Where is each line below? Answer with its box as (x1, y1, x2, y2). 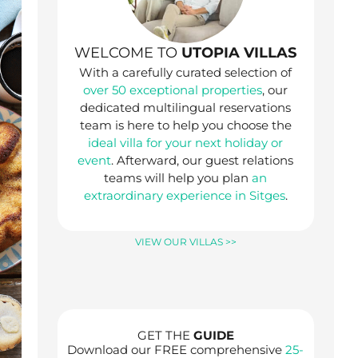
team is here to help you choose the (79, 117, 292, 133)
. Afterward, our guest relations (111, 152, 294, 168)
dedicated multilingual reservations (80, 99, 292, 115)
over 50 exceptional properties (83, 82, 263, 97)
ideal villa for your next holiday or (88, 134, 284, 150)
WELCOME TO (74, 43, 182, 62)
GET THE (137, 327, 193, 343)
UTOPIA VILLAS (181, 43, 297, 62)
